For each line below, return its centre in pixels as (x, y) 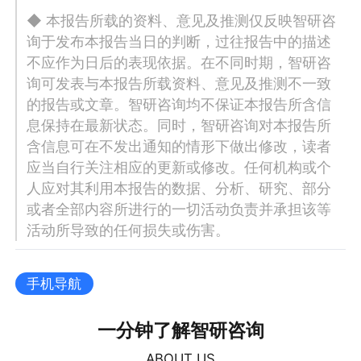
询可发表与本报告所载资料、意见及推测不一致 (179, 83)
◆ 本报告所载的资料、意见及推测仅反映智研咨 (182, 21)
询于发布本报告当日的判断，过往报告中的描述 (179, 41)
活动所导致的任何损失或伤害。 (129, 230)
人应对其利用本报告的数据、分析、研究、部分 (179, 188)
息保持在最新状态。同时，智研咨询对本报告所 (179, 125)
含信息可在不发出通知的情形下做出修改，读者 (179, 146)
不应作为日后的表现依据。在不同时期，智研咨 (179, 62)
